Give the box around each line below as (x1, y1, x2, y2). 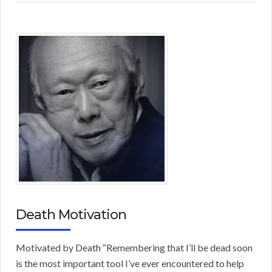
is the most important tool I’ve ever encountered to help (16, 257, 244, 270)
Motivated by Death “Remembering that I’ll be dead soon (16, 242, 253, 254)
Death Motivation (16, 206, 126, 223)
